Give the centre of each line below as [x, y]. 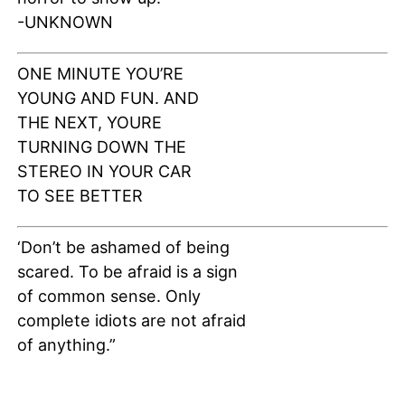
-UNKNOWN [65, 23]
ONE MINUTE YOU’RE [100, 74]
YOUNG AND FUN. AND [108, 99]
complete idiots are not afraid [131, 321]
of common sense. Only [108, 297]
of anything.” [66, 345]
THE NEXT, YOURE [89, 123]
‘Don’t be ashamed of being [123, 248]
